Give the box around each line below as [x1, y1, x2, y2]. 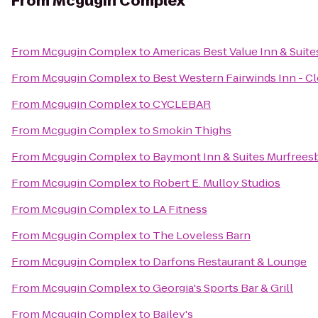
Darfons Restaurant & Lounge [153, 254, 307, 269]
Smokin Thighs [153, 123, 231, 138]
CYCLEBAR [153, 97, 211, 111]
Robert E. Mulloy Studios [153, 175, 280, 190]
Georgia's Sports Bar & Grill [153, 280, 293, 295]
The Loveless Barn [153, 228, 251, 243]
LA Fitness [153, 202, 207, 216]
